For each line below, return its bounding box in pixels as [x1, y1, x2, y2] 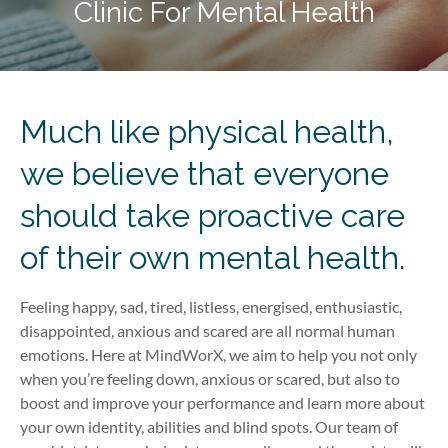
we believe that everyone [20, 155, 389, 192]
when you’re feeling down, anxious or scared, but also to [20, 369, 400, 388]
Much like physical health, [20, 113, 394, 150]
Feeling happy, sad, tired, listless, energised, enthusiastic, [20, 297, 402, 316]
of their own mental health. [20, 239, 405, 276]
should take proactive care [20, 197, 405, 234]
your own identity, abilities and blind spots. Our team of [20, 417, 398, 436]
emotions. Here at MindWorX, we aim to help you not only [20, 345, 417, 364]
